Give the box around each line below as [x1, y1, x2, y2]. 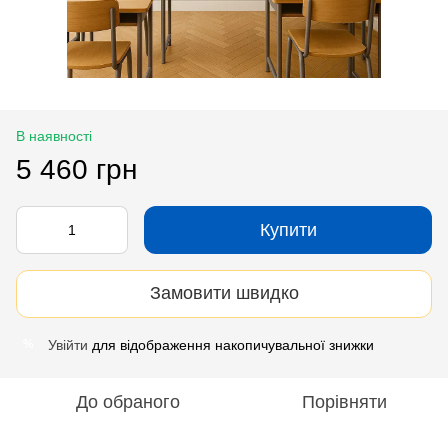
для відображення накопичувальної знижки [88, 336, 374, 353]
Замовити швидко [149, 283, 299, 304]
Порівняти [301, 391, 387, 412]
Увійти [48, 336, 88, 353]
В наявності [16, 127, 92, 144]
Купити [259, 219, 317, 240]
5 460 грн [16, 153, 137, 185]
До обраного [76, 391, 180, 412]
